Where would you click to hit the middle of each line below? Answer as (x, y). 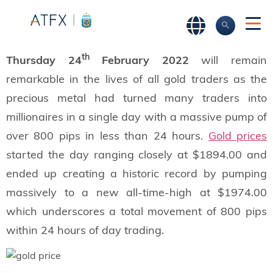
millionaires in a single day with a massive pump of (136, 116)
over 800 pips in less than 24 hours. (107, 135)
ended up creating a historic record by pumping (136, 173)
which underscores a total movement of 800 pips (136, 211)
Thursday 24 (44, 60)
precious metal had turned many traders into (136, 97)
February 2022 (139, 60)
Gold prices (238, 135)
